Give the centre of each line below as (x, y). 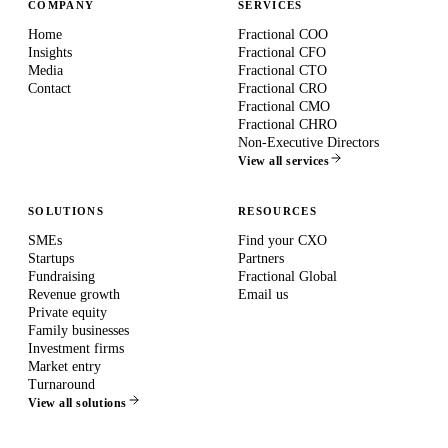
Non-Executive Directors (308, 142)
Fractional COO (283, 34)
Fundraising (61, 276)
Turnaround (61, 384)
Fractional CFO (282, 52)
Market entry (64, 366)
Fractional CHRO (287, 124)
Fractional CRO (282, 88)
